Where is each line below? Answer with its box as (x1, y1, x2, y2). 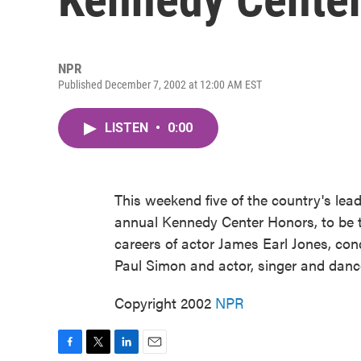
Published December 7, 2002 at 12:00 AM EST (58, 78, 262, 91)
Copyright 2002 (114, 293, 215, 313)
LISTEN (105, 120, 151, 135)
